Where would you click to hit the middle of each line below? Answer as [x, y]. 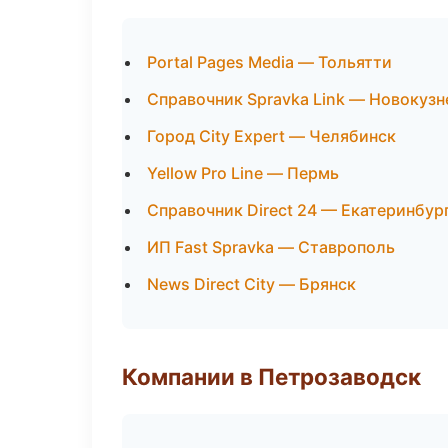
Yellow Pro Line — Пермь [243, 173]
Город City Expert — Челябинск [271, 136]
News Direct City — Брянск [251, 284]
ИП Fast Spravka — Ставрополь [271, 247]
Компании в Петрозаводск [271, 376]
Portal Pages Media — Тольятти [269, 62]
